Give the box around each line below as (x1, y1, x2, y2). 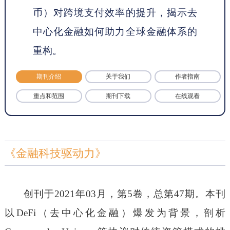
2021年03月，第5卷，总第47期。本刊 (54, 188, 226, 199)
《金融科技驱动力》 (4, 146, 106, 160)
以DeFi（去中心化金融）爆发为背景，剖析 (4, 207, 226, 218)
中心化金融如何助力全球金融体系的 (33, 26, 197, 37)
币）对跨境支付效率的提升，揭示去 (33, 7, 197, 18)
